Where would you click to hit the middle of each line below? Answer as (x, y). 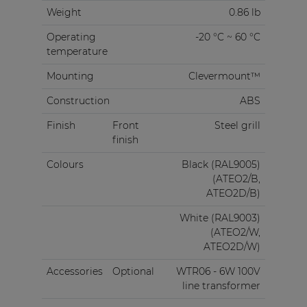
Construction (78, 101)
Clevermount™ (224, 76)
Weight (64, 13)
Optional (133, 272)
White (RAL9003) (220, 218)
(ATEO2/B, (236, 179)
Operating (71, 37)
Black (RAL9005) (221, 165)
